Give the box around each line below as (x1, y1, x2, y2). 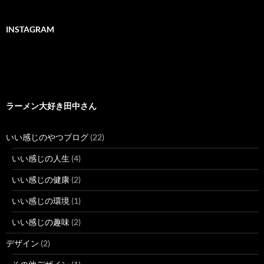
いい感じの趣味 (12, 217, 70, 227)
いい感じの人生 (12, 153, 70, 164)
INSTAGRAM (6, 24, 54, 35)
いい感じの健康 (12, 174, 70, 185)
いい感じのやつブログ (6, 132, 88, 143)
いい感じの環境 (12, 196, 70, 206)
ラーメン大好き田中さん (6, 101, 97, 111)
